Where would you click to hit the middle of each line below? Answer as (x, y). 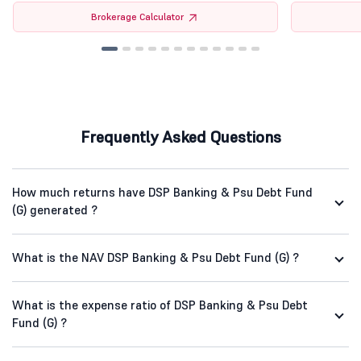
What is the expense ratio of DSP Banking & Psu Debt (160, 305)
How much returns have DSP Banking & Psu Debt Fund (162, 193)
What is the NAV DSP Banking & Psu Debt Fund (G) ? (156, 258)
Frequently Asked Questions (180, 137)
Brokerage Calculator (138, 17)
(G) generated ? (55, 210)
